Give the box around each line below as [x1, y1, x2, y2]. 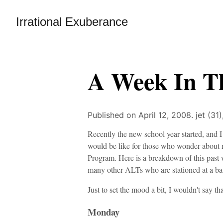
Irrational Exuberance [16, 15, 128, 28]
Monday [88, 205, 119, 219]
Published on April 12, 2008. [88, 110, 196, 120]
